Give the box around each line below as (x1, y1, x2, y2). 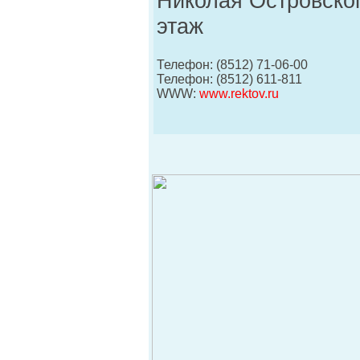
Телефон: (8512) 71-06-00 (157, 58, 308, 72)
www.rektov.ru (199, 87, 279, 100)
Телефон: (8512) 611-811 (157, 72, 302, 86)
